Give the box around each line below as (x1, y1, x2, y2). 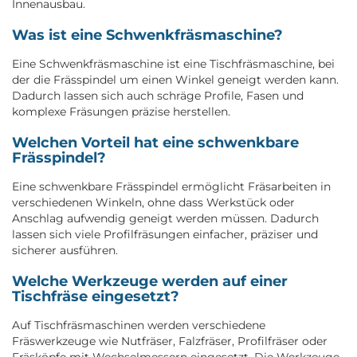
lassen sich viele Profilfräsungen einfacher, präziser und (12, 226, 318, 241)
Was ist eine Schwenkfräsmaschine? (12, 25, 283, 44)
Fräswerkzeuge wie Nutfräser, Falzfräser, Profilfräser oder (12, 333, 328, 348)
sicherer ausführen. (12, 242, 118, 257)
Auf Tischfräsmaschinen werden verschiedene (12, 317, 265, 332)
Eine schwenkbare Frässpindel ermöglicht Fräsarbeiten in (12, 178, 331, 194)
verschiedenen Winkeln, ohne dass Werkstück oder (12, 194, 295, 210)
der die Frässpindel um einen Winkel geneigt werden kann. (12, 72, 339, 87)
